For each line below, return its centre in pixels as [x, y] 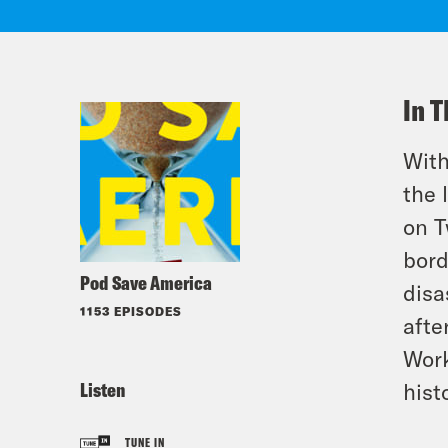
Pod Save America [146, 282]
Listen [102, 389]
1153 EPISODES [131, 311]
